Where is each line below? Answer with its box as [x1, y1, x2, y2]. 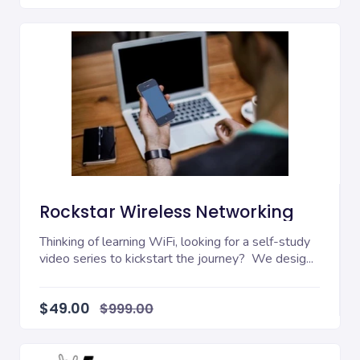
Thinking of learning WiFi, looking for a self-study [39, 233, 310, 252]
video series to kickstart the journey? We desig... [39, 250, 313, 268]
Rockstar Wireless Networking [39, 200, 294, 224]
